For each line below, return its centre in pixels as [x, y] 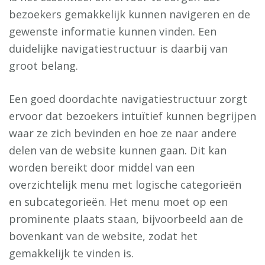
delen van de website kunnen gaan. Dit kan [118, 151]
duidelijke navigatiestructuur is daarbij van [118, 49]
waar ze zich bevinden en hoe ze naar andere [123, 133]
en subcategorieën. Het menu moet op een [118, 202]
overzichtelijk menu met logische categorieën [125, 185]
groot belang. [43, 66]
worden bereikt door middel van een [102, 168]
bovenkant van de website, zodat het [103, 236]
